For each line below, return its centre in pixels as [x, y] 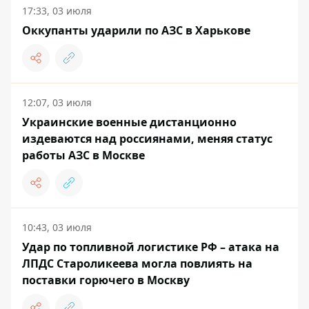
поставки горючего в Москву [106, 280]
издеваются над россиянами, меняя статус [147, 139]
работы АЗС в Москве [83, 156]
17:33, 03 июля [57, 11]
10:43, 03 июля [57, 228]
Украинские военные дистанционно [129, 122]
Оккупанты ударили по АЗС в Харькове [136, 31]
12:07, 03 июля [57, 103]
